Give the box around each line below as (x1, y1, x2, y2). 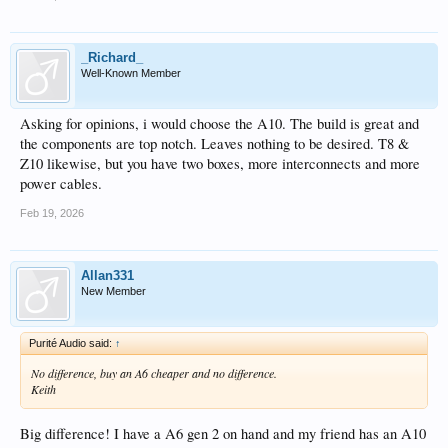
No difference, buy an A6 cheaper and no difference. (31, 365, 277, 381)
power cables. (20, 174, 102, 193)
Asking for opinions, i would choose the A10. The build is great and (20, 114, 419, 133)
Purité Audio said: (29, 337, 115, 349)
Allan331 (81, 268, 134, 283)
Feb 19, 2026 (20, 207, 84, 219)
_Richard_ (81, 50, 143, 65)
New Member (81, 285, 146, 297)
